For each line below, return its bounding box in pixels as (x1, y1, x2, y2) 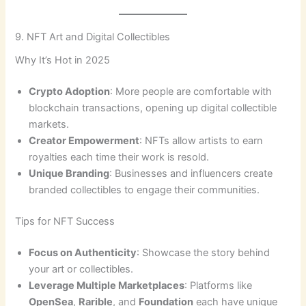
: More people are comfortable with (110, 85, 273, 98)
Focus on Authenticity (29, 246, 137, 259)
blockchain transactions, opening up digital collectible (29, 101, 277, 114)
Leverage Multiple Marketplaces (29, 279, 185, 292)
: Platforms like (184, 279, 253, 292)
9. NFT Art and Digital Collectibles (15, 30, 171, 43)
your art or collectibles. (29, 262, 134, 275)
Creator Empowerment (29, 134, 140, 147)
